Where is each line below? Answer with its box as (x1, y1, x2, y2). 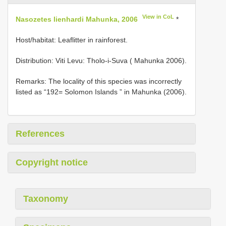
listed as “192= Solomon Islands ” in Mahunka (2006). (16, 87, 187, 96)
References (16, 128, 65, 139)
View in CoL (142, 14, 175, 20)
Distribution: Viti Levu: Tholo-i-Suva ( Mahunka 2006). (16, 56, 187, 65)
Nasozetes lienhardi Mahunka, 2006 (16, 15, 138, 23)
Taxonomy (23, 193, 68, 204)
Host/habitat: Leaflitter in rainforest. (16, 35, 128, 44)
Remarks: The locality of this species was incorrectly (16, 77, 182, 85)
